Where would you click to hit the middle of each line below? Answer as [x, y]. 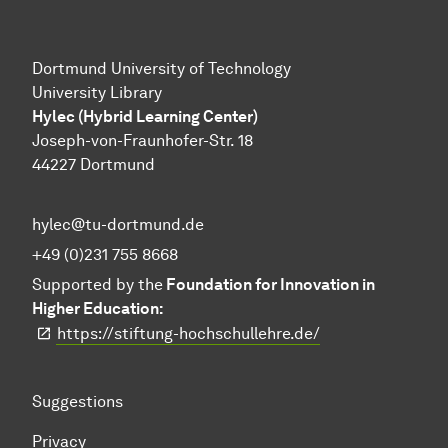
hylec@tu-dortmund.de [118, 225]
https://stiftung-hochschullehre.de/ [188, 334]
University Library [97, 93]
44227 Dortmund [93, 165]
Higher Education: [97, 309]
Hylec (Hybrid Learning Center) [145, 117]
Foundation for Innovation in [269, 285]
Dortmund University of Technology [161, 69]
